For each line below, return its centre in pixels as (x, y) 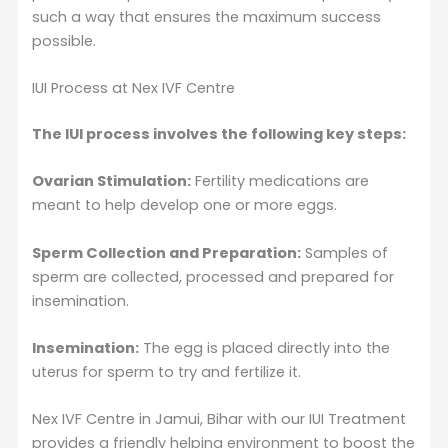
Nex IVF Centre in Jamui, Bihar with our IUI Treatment (219, 419)
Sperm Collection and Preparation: (167, 252)
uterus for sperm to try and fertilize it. (167, 372)
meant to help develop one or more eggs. (185, 205)
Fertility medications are (280, 181)
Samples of (345, 252)
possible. (64, 40)
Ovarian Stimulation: (112, 181)
